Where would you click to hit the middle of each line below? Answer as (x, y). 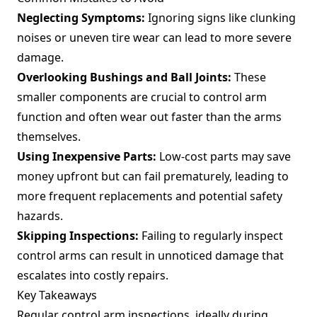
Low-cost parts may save (224, 156)
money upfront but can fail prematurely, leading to (153, 176)
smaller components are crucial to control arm (142, 97)
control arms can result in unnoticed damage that (150, 255)
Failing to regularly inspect (211, 236)
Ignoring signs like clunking (220, 18)
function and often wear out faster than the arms (149, 117)
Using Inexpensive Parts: (87, 156)
